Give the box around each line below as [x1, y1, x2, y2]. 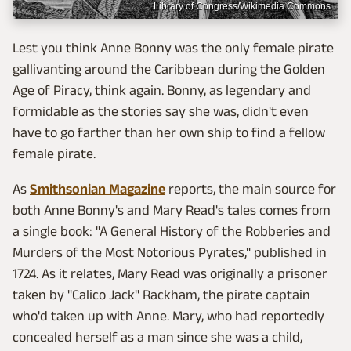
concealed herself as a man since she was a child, [13, 328, 302, 345]
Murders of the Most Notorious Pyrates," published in [13, 244, 327, 260]
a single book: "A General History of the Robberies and [13, 223, 331, 239]
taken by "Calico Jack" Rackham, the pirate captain [13, 286, 310, 302]
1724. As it [13, 265, 67, 281]
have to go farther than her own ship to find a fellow [13, 124, 325, 140]
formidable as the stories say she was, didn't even [13, 103, 309, 119]
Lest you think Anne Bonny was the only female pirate [13, 39, 334, 56]
